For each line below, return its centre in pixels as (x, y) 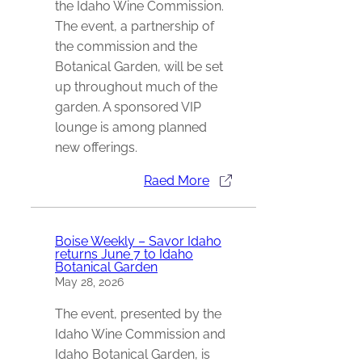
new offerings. (96, 147)
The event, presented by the (138, 314)
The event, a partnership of (135, 26)
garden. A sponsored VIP (128, 107)
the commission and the (126, 46)
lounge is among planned (131, 127)
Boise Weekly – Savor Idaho (138, 241)
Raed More (177, 181)
